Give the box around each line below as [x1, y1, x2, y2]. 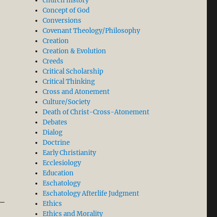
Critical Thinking [43, 77, 95, 86]
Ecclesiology [43, 159, 81, 168]
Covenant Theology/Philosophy [43, 27, 140, 35]
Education [43, 169, 74, 178]
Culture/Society [43, 98, 91, 107]
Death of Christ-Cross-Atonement [43, 108, 150, 117]
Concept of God [43, 6, 90, 15]
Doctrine [43, 139, 70, 147]
